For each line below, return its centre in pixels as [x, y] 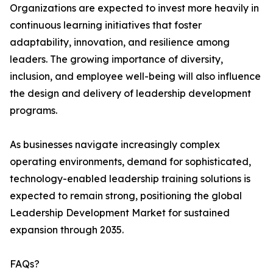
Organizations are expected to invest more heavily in [134, 8]
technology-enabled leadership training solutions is [130, 179]
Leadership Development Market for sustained [120, 213]
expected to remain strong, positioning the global [126, 196]
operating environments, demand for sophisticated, [130, 162]
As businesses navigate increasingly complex [115, 145]
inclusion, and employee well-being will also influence [135, 76]
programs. [34, 111]
